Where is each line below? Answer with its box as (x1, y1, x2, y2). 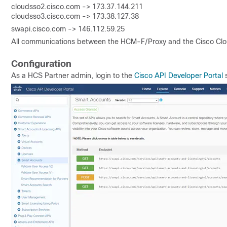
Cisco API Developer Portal (134, 71, 223, 80)
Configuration (11, 59, 71, 69)
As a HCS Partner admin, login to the (11, 71, 134, 80)
